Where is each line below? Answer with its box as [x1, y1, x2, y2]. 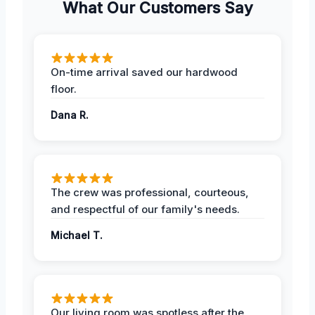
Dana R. [51, 109, 89, 122]
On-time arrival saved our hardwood [51, 65, 238, 79]
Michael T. [51, 229, 103, 242]
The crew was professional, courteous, [51, 186, 249, 200]
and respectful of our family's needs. [51, 202, 240, 217]
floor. [51, 82, 77, 96]
